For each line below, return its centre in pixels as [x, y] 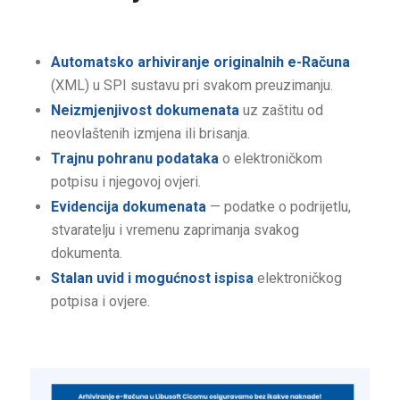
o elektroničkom [270, 159]
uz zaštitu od [281, 111]
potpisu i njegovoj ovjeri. [125, 182]
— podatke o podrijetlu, [278, 207]
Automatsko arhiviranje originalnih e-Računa [200, 62]
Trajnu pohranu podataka [134, 159]
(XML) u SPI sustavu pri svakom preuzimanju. [192, 86]
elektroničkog [297, 279]
